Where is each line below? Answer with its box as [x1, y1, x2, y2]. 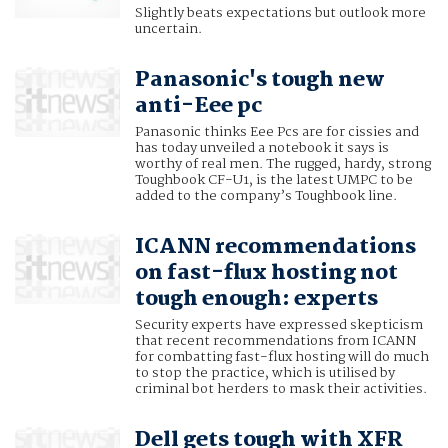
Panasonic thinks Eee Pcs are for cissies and [134, 121, 419, 144]
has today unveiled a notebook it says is [134, 137, 389, 160]
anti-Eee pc [134, 89, 262, 124]
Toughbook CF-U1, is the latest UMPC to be [134, 169, 413, 192]
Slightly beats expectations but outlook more [134, 2, 426, 25]
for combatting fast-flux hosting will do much [134, 346, 429, 369]
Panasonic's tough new [134, 63, 385, 98]
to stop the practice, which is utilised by [134, 362, 395, 385]
